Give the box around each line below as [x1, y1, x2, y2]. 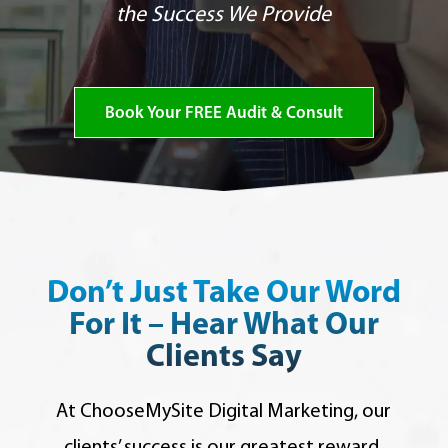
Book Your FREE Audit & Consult [104, 105, 343, 122]
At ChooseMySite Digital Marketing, [56, 402, 359, 422]
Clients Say [145, 342, 302, 374]
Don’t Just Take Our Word [46, 278, 401, 310]
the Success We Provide [116, 4, 332, 27]
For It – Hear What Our [68, 310, 379, 342]
